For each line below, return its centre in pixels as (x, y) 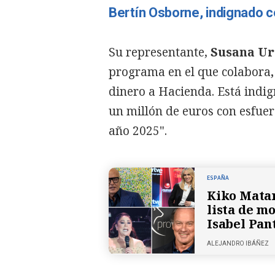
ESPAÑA (218, 178)
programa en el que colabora (190, 72)
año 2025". (138, 130)
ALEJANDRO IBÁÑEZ (238, 243)
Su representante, (158, 52)
